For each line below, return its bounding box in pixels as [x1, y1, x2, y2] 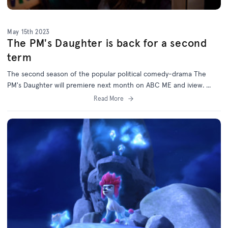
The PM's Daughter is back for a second [7, 36, 207, 50]
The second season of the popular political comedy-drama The [7, 69, 206, 78]
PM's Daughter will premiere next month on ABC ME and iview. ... [7, 80, 211, 90]
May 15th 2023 [7, 27, 50, 36]
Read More [93, 94, 124, 102]
